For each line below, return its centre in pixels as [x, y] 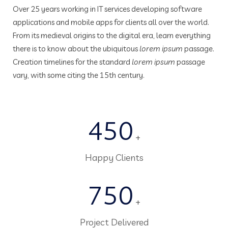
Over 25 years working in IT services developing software [107, 9]
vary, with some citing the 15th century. [79, 75]
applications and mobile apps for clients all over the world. [111, 22]
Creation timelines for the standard [72, 62]
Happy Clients [114, 158]
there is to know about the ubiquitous [76, 49]
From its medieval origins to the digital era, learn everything [112, 35]
